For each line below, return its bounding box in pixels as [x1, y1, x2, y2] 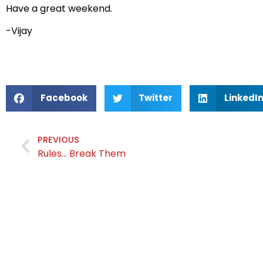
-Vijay [6, 24, 32, 38]
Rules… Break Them [37, 146, 126, 160]
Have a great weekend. [6, 1, 112, 15]
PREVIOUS [37, 133, 79, 146]
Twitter [139, 92, 173, 104]
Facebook [40, 92, 87, 104]
